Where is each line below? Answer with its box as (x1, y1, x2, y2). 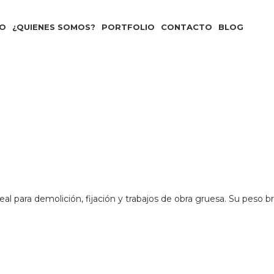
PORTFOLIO (102, 21, 155, 32)
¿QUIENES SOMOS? (12, 21, 95, 32)
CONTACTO (161, 21, 212, 32)
